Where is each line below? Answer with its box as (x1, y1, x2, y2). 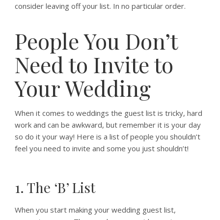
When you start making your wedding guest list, (15, 205, 176, 215)
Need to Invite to (15, 50, 173, 79)
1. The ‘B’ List (15, 178, 95, 196)
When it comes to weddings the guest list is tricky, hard (15, 108, 202, 118)
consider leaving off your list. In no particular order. (15, 1, 186, 11)
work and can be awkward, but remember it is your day (15, 120, 201, 130)
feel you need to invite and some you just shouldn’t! (15, 143, 189, 153)
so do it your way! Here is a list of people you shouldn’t (15, 132, 200, 141)
